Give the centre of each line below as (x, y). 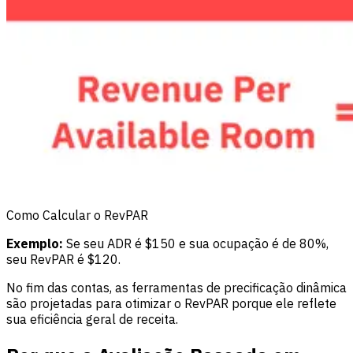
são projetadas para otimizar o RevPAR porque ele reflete (171, 303)
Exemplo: (35, 243)
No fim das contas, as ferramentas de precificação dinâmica (176, 287)
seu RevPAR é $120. (63, 259)
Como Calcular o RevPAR (77, 215)
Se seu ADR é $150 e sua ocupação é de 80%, (196, 243)
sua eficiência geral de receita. (92, 319)
